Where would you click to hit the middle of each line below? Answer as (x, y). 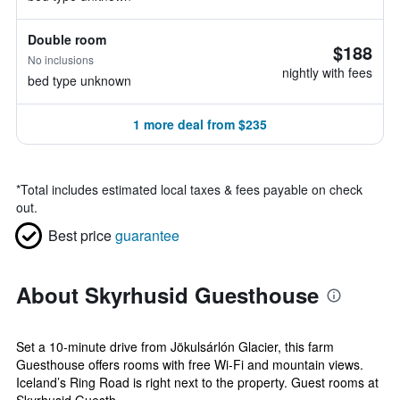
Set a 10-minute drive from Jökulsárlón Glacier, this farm (175, 346)
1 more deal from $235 (200, 124)
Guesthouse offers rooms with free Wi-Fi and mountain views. (190, 364)
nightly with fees (327, 72)
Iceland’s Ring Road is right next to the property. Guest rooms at (197, 382)
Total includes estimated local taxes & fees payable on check (192, 189)
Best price (80, 235)
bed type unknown (79, 80)
